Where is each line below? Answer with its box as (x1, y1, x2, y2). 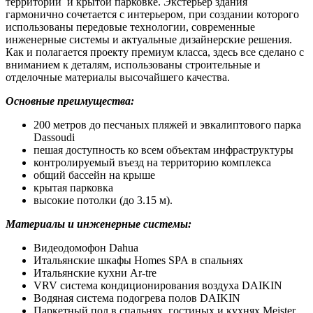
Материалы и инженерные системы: (6, 217, 191, 230)
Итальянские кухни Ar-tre (34, 266, 156, 279)
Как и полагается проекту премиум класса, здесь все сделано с (6, 45, 304, 58)
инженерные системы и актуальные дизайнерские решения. (6, 33, 292, 45)
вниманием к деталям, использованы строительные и (6, 58, 261, 71)
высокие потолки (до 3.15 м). (34, 194, 173, 206)
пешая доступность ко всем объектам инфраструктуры (34, 143, 293, 156)
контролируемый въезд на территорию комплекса (34, 156, 271, 168)
